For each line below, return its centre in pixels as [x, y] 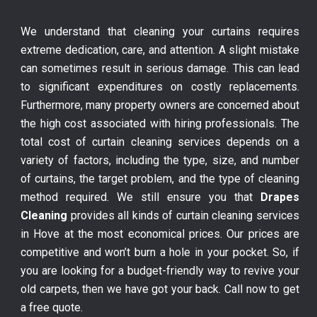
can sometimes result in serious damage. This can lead [160, 69]
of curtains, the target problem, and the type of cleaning [160, 179]
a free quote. [52, 308]
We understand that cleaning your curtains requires [160, 32]
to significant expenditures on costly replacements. [160, 87]
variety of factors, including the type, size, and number [160, 161]
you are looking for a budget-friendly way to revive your [160, 271]
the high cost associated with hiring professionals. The [160, 124]
